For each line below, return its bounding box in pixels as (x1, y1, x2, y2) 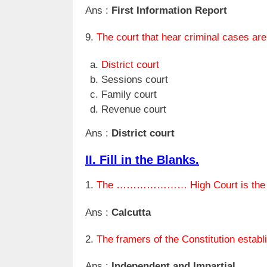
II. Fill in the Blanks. (85, 153, 199, 167)
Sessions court (101, 73, 168, 85)
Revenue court (101, 103, 166, 115)
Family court (101, 88, 157, 100)
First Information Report (111, 4, 227, 16)
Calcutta (111, 206, 151, 218)
